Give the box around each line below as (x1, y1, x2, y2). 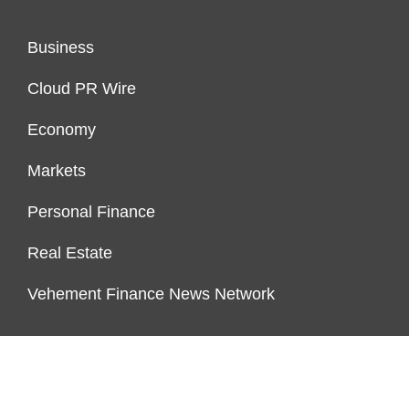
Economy (27, 121, 96, 140)
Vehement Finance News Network (27, 285, 275, 304)
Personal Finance (27, 203, 155, 222)
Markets (27, 162, 86, 181)
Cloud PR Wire (27, 79, 136, 99)
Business (27, 38, 94, 58)
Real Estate (27, 244, 112, 263)
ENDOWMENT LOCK (27, 365, 155, 380)
